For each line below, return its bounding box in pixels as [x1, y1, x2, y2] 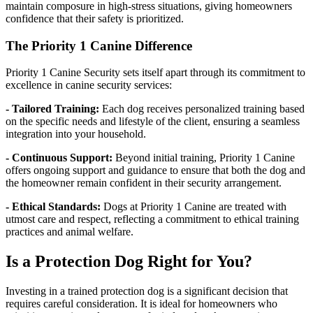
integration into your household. [6, 128, 146, 140]
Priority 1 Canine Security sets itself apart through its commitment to [6, 66, 305, 79]
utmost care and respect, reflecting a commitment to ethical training [6, 213, 299, 226]
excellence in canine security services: [6, 79, 172, 92]
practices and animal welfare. [6, 226, 133, 238]
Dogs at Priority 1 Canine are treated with [101, 201, 286, 213]
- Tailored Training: [6, 103, 99, 115]
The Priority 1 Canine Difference [6, 38, 192, 53]
